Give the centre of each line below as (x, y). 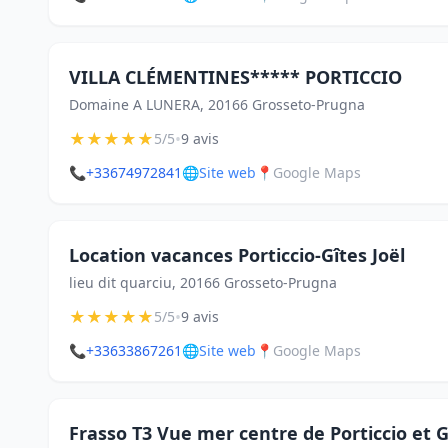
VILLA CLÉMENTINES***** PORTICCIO (235, 77)
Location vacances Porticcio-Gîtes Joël (237, 255)
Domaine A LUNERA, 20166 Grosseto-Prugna (217, 104)
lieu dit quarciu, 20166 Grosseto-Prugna (203, 282)
